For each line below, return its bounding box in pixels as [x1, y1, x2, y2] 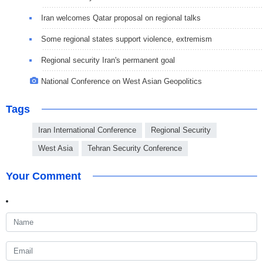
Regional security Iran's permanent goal [41, 56, 175, 65]
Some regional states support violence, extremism [41, 35, 212, 44]
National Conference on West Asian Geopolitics [41, 77, 202, 86]
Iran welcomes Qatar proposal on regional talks [41, 14, 201, 23]
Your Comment [6, 170, 81, 183]
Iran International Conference [38, 126, 136, 135]
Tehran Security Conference [87, 144, 182, 153]
